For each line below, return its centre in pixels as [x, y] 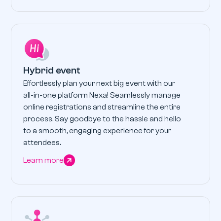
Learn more [44, 161]
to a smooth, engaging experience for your [97, 131]
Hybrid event [52, 71]
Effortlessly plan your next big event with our [99, 84]
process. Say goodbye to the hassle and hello [102, 119]
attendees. [42, 143]
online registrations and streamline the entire [102, 107]
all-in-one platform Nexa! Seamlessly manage [102, 95]
